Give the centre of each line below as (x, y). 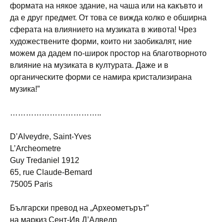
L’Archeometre (35, 148)
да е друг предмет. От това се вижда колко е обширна (108, 17)
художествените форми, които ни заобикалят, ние (101, 41)
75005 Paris (31, 184)
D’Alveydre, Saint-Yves (51, 136)
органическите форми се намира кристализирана (101, 77)
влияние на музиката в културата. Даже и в (89, 65)
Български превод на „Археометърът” (79, 208)
